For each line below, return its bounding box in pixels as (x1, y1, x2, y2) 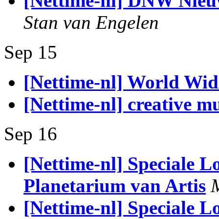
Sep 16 (4, 123, 57, 144)
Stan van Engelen (23, 12, 159, 33)
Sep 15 (4, 42, 57, 63)
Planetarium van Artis (23, 175, 206, 196)
